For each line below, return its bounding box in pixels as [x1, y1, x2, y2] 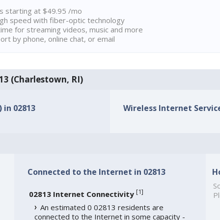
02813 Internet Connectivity [28, 189, 134, 199]
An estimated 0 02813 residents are [40, 202, 164, 213]
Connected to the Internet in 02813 [27, 166, 165, 178]
